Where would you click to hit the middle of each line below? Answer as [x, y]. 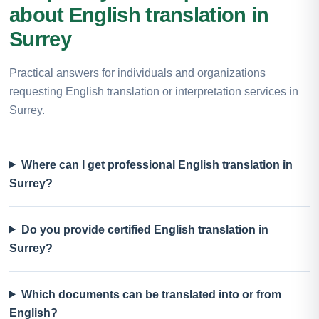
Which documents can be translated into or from [151, 294]
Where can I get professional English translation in [157, 164]
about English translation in [139, 15]
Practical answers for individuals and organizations [137, 73]
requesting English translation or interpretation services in [154, 91]
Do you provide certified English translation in [145, 229]
